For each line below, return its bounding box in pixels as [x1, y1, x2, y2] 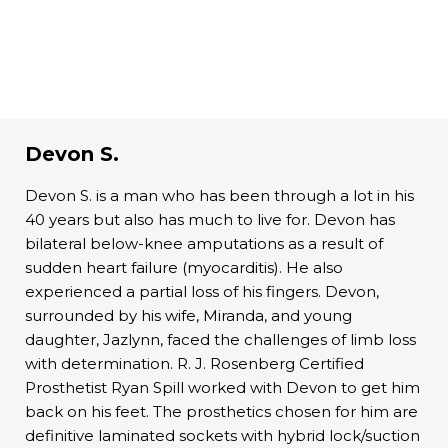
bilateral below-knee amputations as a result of [25, 233, 383, 253]
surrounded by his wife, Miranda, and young [25, 305, 352, 325]
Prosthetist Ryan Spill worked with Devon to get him [25, 377, 420, 397]
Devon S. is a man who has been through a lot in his [25, 185, 414, 205]
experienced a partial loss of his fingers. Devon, [25, 281, 379, 301]
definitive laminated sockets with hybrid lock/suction [25, 425, 420, 445]
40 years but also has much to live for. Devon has [25, 209, 395, 229]
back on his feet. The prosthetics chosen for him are [25, 401, 418, 421]
